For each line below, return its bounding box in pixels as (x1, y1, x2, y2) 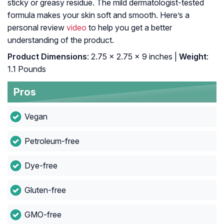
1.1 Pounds (7, 64, 46, 74)
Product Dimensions (7, 51, 87, 62)
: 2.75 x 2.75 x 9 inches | (87, 51, 177, 62)
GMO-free (24, 209, 61, 220)
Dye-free (24, 160, 57, 171)
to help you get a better (86, 22, 172, 33)
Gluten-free (24, 185, 66, 195)
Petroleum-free (24, 136, 79, 146)
